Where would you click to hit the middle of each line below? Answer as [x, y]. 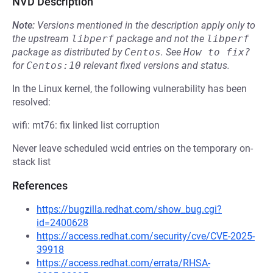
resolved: [31, 102]
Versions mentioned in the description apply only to [146, 25]
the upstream [42, 39]
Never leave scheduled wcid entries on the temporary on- [133, 148]
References [40, 186]
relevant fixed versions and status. [155, 66]
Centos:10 [54, 66]
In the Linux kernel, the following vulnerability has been [129, 89]
